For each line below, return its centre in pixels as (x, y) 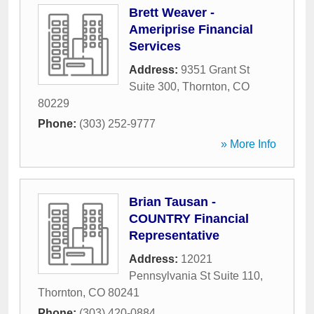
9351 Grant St (215, 70)
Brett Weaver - (172, 13)
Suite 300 (153, 87)
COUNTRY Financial (189, 219)
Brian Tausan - (172, 202)
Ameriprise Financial (191, 29)
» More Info (248, 144)
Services (155, 46)
